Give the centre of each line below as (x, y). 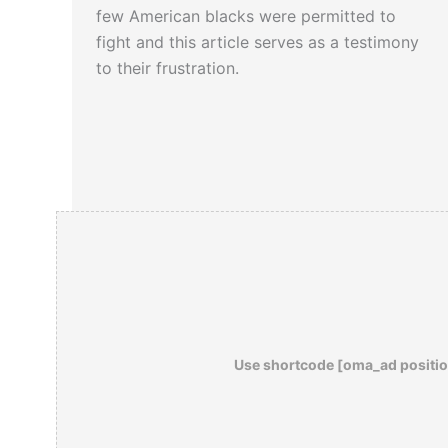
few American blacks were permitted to (246, 16)
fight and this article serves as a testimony (257, 42)
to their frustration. (167, 68)
